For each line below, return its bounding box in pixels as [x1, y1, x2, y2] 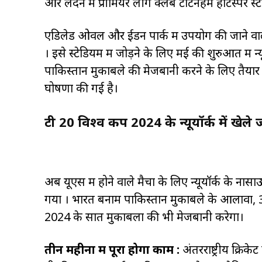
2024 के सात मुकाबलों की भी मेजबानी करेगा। [44, 209, 244, 225]
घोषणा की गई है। [44, 80, 118, 96]
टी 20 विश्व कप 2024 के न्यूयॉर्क [44, 113, 215, 131]
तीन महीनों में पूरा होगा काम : [44, 242, 182, 258]
